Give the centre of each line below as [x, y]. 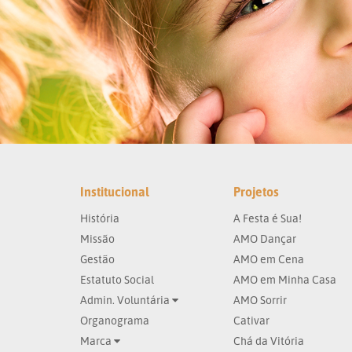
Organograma [115, 320]
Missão [97, 238]
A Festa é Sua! [268, 218]
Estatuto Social [117, 279]
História [100, 218]
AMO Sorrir [260, 300]
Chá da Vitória [269, 341]
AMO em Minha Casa [285, 279]
